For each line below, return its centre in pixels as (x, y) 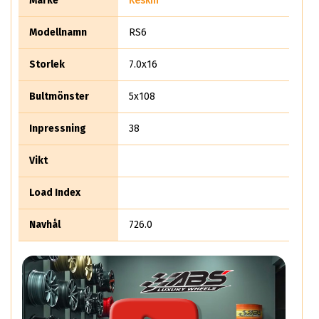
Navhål (45, 224)
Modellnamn (58, 32)
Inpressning (58, 128)
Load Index (55, 192)
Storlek (47, 64)
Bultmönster (59, 96)
